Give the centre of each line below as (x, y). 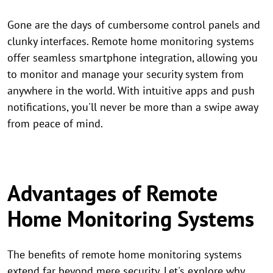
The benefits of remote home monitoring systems (125, 254)
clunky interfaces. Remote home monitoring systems (131, 41)
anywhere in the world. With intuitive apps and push (131, 90)
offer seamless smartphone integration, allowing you (133, 58)
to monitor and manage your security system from (126, 74)
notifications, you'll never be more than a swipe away (133, 107)
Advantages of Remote (112, 193)
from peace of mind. (55, 123)
